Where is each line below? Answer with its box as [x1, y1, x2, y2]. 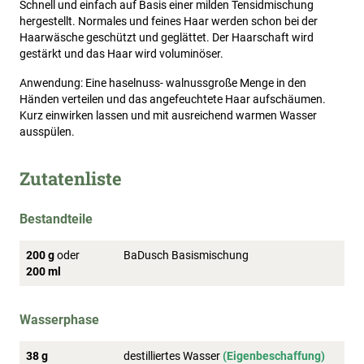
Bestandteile [19, 211, 93, 227]
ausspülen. [19, 125, 75, 139]
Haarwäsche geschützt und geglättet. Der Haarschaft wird [19, 31, 314, 45]
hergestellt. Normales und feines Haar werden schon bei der [19, 15, 318, 28]
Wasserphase [19, 312, 99, 328]
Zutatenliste [19, 167, 122, 191]
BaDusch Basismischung [123, 249, 249, 262]
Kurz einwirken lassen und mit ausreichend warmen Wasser [19, 109, 317, 123]
